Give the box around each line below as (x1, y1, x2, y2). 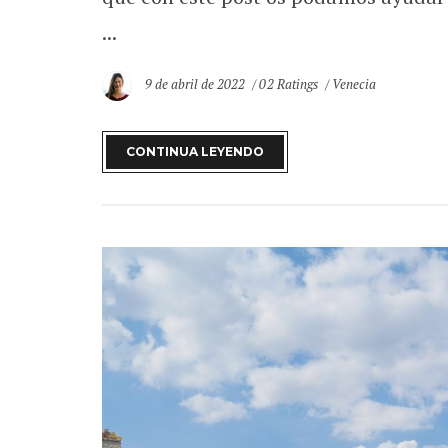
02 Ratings (259, 74, 318, 93)
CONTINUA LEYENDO (126, 143, 264, 159)
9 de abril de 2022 (145, 74, 249, 93)
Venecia (331, 74, 376, 93)
